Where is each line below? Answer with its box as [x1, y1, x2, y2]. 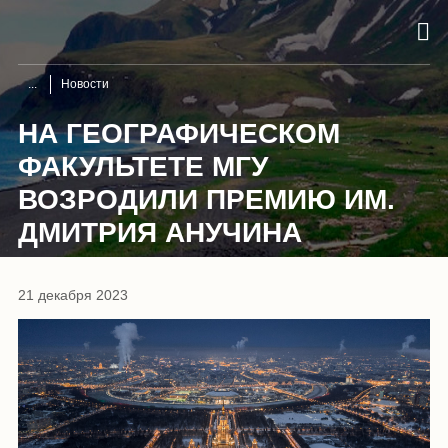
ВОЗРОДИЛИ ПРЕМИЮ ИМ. [18, 183, 395, 215]
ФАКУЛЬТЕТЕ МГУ [18, 150, 268, 182]
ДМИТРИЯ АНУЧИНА [18, 216, 302, 248]
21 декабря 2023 [18, 286, 128, 303]
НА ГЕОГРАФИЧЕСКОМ [18, 117, 340, 149]
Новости [61, 76, 109, 91]
